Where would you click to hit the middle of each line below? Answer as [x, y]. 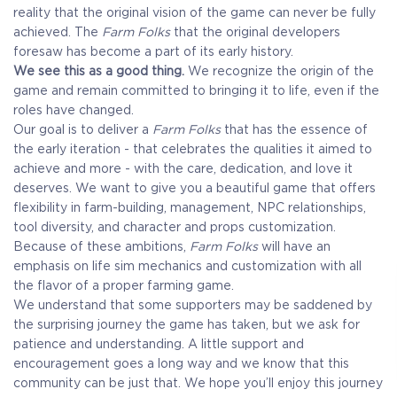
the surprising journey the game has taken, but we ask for [187, 325]
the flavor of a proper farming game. [124, 286]
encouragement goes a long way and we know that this [181, 364]
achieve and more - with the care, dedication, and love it [183, 169]
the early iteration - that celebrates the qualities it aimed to [193, 149]
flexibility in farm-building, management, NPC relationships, [190, 208]
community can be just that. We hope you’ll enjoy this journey [198, 383]
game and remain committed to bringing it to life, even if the [196, 91]
